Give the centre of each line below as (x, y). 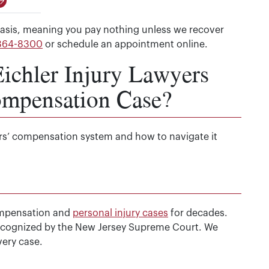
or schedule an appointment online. (125, 44)
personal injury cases (120, 213)
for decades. (198, 213)
